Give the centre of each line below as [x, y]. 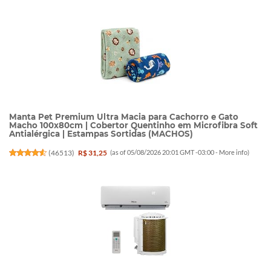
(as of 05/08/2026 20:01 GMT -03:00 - [165, 152]
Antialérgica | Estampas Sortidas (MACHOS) [101, 134]
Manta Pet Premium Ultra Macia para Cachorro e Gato [124, 117]
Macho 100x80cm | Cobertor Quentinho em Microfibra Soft [133, 126]
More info [233, 152]
